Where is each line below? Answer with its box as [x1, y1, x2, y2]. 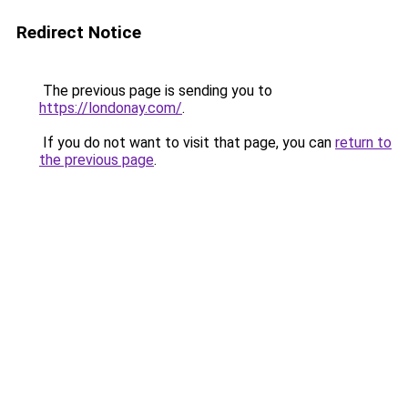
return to [335, 134, 392, 151]
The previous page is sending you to [39, 82, 272, 99]
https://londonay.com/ [39, 99, 182, 117]
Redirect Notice [16, 22, 141, 43]
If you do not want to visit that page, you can [39, 134, 335, 151]
